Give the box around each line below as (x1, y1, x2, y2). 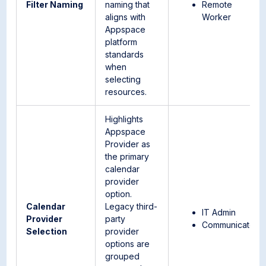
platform (105, 37, 138, 47)
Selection (26, 226, 68, 236)
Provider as (105, 139, 151, 149)
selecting (105, 74, 141, 84)
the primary (105, 151, 150, 161)
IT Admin (202, 207, 236, 217)
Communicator (202, 220, 258, 230)
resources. (105, 87, 147, 97)
